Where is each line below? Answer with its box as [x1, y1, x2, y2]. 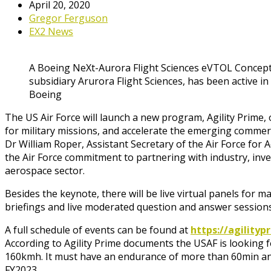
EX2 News [29, 24, 73, 38]
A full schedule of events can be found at [5, 223, 191, 237]
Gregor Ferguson [29, 11, 108, 25]
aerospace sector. [5, 163, 85, 177]
